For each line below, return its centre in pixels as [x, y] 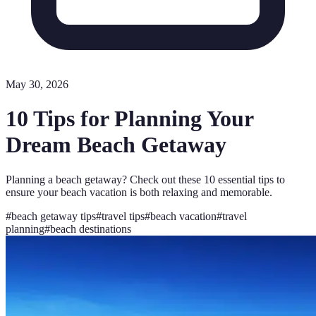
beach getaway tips [54, 216]
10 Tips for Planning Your [129, 119]
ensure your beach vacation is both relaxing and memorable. [139, 192]
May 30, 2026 [37, 84]
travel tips [123, 216]
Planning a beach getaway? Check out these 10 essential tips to [145, 179]
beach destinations [91, 229]
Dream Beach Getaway [116, 145]
